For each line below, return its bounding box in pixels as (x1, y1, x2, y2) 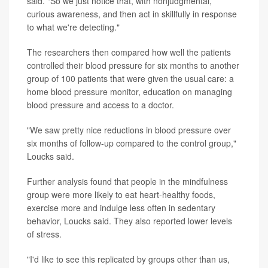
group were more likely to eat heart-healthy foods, (27, 188, 215, 200)
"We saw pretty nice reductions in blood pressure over (27, 123, 231, 136)
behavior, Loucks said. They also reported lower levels (27, 214, 232, 227)
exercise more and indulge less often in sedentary (27, 201, 215, 214)
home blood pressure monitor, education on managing (27, 85, 232, 98)
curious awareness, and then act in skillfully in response (27, 7, 237, 20)
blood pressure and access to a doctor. (27, 98, 174, 111)
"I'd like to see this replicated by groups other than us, (27, 252, 230, 265)
